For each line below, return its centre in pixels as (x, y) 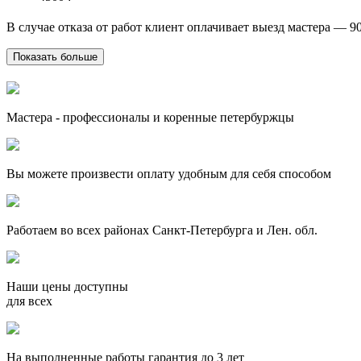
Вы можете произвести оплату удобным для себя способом (169, 173)
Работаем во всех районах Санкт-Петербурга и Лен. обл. (162, 230)
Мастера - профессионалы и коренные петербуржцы (150, 117)
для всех (29, 301)
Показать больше (55, 56)
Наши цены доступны (67, 286)
